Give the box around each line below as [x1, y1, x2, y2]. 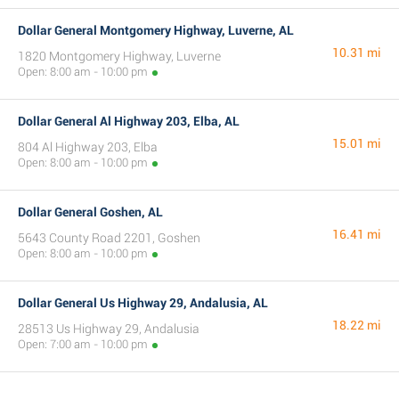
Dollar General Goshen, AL [18, 205, 163, 219]
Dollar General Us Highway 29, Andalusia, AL [18, 296, 268, 310]
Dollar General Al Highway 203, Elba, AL [18, 114, 240, 128]
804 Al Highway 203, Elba [18, 140, 158, 154]
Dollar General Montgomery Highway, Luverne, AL [18, 23, 294, 37]
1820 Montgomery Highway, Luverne [18, 49, 221, 63]
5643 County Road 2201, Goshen [18, 231, 200, 245]
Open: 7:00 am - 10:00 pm [18, 338, 148, 351]
